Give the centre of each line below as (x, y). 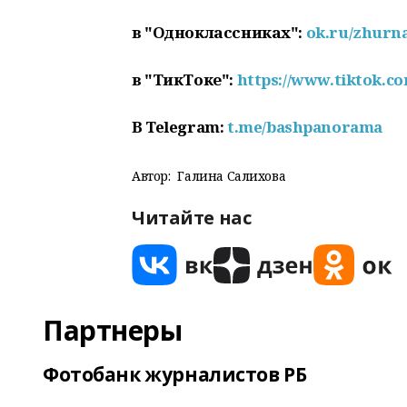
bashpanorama (324, 127)
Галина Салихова (232, 176)
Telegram (181, 127)
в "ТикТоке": (184, 79)
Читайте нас (192, 218)
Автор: (151, 176)
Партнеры (113, 330)
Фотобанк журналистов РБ (175, 374)
